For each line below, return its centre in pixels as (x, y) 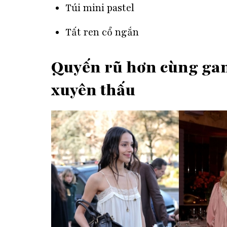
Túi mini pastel (100, 8)
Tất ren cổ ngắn (102, 33)
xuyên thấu (93, 90)
